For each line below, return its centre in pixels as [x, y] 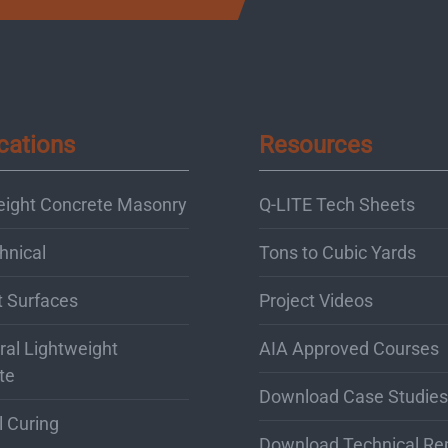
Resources [315, 144]
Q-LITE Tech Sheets [337, 204]
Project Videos [316, 300]
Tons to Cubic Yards [337, 252]
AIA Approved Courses [349, 348]
